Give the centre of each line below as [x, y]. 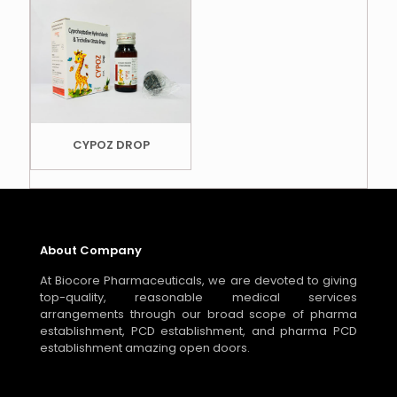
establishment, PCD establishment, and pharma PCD [198, 331]
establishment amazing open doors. [145, 348]
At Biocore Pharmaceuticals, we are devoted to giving [198, 281]
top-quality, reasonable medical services [198, 298]
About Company [91, 251]
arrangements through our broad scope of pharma [198, 315]
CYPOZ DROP [111, 145]
